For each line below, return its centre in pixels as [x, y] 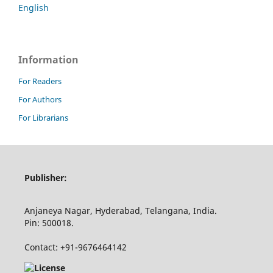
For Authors [40, 99]
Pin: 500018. [49, 222]
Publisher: [49, 177]
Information [48, 59]
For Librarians [43, 117]
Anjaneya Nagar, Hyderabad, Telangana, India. [120, 210]
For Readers [40, 81]
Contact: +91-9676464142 [75, 247]
